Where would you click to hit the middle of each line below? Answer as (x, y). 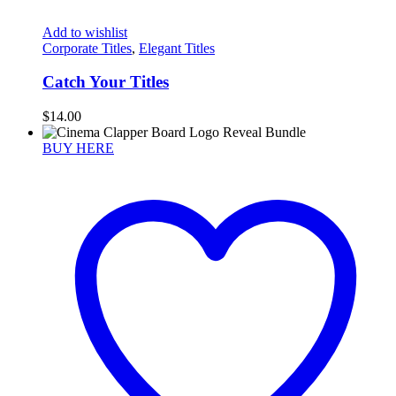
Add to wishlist (85, 32)
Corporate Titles (87, 48)
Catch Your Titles (106, 82)
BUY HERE (78, 148)
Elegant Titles (177, 48)
